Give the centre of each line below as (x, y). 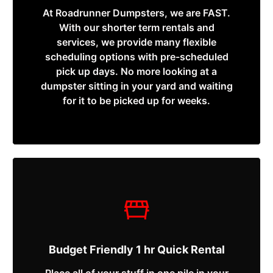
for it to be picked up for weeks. (136, 101)
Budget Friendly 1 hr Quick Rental (136, 250)
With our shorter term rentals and (136, 28)
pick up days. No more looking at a (136, 72)
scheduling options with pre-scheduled (136, 57)
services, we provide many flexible (136, 42)
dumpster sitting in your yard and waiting (136, 86)
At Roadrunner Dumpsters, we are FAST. (136, 13)
